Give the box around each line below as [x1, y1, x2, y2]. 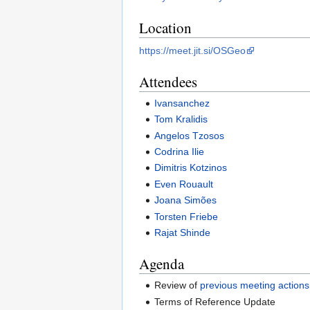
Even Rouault [154, 178, 214, 190]
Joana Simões [154, 194, 217, 206]
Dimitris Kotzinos [154, 162, 228, 174]
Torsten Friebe [154, 210, 219, 222]
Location [139, 17, 192, 37]
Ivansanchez [154, 97, 210, 109]
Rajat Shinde [154, 227, 211, 239]
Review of [154, 280, 201, 291]
